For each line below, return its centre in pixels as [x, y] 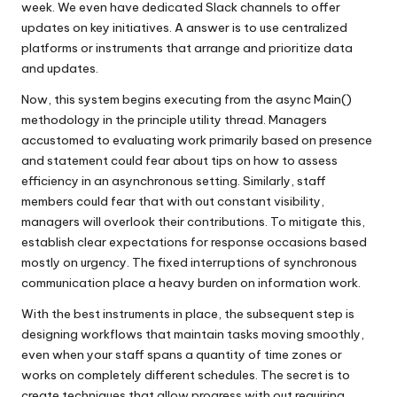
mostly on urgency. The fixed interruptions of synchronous [189, 262]
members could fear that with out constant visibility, [173, 201]
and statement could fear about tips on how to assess [179, 160]
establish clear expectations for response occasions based [194, 241]
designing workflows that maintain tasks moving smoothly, [193, 334]
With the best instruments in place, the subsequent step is [188, 313]
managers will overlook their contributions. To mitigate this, [193, 221]
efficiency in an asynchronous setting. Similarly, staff [174, 180]
